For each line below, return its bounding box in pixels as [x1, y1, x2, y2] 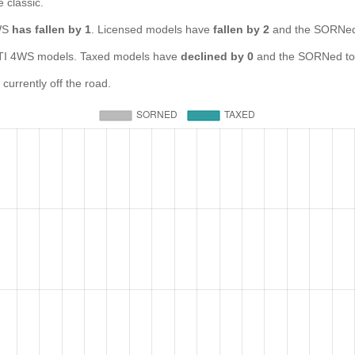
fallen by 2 [213, 23, 269, 36]
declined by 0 [181, 50, 254, 63]
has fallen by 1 [12, 23, 91, 36]
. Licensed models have [91, 23, 213, 36]
